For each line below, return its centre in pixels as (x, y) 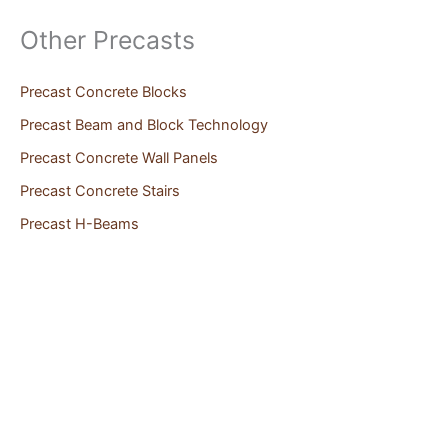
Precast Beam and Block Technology (144, 125)
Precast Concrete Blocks (103, 92)
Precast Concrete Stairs (100, 191)
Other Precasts (107, 39)
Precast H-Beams (79, 224)
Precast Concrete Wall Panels (119, 158)
